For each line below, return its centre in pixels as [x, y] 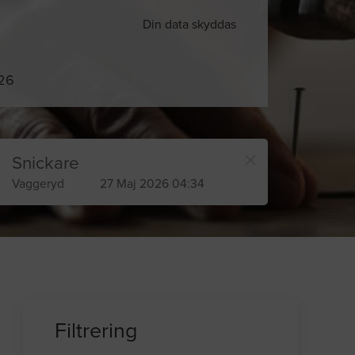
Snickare [45, 163]
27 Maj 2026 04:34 [152, 184]
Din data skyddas [186, 25]
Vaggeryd [38, 184]
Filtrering [97, 331]
